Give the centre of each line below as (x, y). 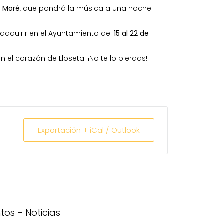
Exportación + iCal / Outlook (89, 130)
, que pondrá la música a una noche (85, 8)
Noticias (43, 212)
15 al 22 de (131, 33)
